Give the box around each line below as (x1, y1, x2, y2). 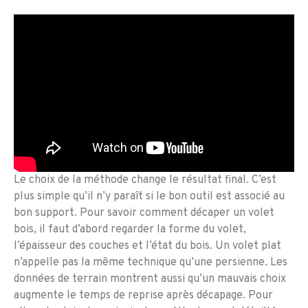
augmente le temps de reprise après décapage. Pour (14, 289, 273, 303)
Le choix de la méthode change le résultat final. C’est (14, 173, 276, 188)
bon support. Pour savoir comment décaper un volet (14, 206, 274, 221)
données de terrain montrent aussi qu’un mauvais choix (14, 272, 286, 287)
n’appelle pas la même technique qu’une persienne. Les (14, 256, 287, 270)
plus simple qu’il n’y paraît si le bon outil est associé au (14, 190, 285, 204)
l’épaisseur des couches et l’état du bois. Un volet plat (14, 239, 281, 254)
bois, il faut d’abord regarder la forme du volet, (14, 223, 246, 237)
